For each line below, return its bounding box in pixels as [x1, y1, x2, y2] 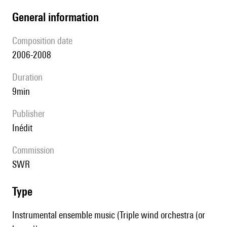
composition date [17, 35, 72, 47]
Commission [17, 144, 54, 156]
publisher [17, 108, 45, 120]
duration [18, 71, 43, 83]
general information [19, 10, 99, 24]
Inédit [15, 122, 32, 134]
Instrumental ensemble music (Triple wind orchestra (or [12, 209, 205, 221]
